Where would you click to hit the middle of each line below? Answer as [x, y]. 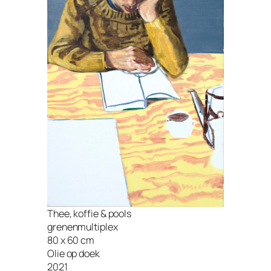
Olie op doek [73, 254]
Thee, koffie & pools [89, 214]
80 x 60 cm [71, 240]
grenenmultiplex [83, 227]
